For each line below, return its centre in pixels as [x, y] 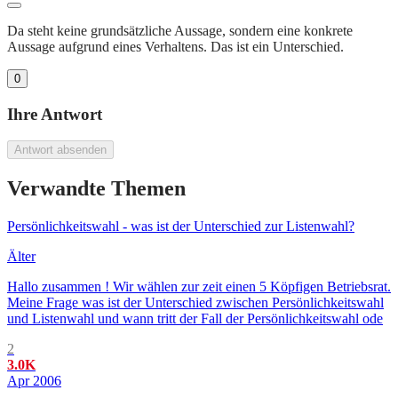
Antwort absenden [60, 150]
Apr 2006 [34, 381]
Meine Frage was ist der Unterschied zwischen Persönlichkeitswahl [195, 303]
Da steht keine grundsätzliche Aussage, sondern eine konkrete [180, 30]
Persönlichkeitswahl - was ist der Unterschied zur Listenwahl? [181, 227]
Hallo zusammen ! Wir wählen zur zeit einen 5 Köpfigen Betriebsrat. [199, 287]
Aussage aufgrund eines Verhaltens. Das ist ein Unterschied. [175, 46]
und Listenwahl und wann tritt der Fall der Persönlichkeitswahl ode [195, 319]
